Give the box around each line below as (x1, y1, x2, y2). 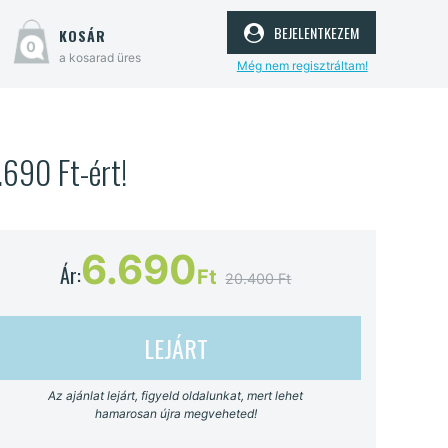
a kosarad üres (58, 50, 141, 65)
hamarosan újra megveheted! (94, 405, 257, 421)
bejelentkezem (268, 15, 359, 46)
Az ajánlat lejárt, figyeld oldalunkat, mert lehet (48, 387, 304, 403)
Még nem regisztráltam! (236, 57, 368, 73)
